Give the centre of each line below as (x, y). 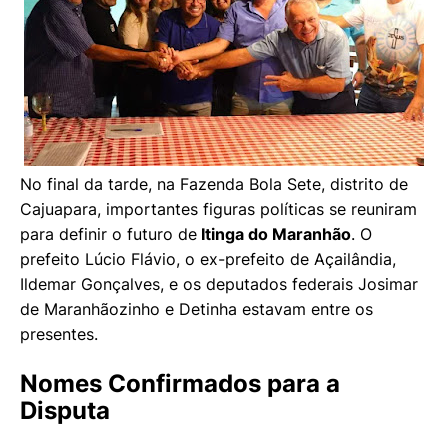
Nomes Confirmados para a (180, 384)
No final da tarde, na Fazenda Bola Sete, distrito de (214, 184)
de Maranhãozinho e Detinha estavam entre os (196, 309)
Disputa (65, 411)
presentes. (59, 334)
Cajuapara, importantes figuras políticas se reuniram (218, 209)
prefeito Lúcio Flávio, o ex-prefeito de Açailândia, (208, 259)
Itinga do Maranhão (274, 234)
